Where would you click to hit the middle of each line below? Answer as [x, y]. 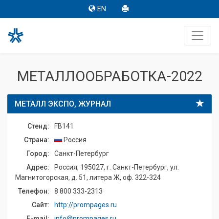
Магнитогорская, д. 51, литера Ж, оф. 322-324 [88, 177]
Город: [38, 153]
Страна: [37, 140]
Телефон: [34, 191]
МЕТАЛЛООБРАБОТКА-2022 [109, 76]
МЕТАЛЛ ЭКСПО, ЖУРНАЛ [63, 104]
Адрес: [38, 167]
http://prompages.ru [86, 205]
